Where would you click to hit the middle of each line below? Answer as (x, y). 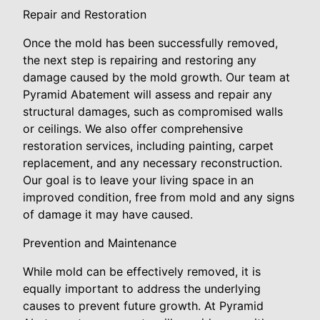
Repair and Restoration (85, 14)
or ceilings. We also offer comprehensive (133, 129)
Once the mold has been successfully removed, (150, 43)
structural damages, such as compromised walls (153, 111)
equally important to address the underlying (142, 289)
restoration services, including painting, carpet (148, 146)
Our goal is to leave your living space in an (138, 180)
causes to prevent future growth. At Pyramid (143, 306)
